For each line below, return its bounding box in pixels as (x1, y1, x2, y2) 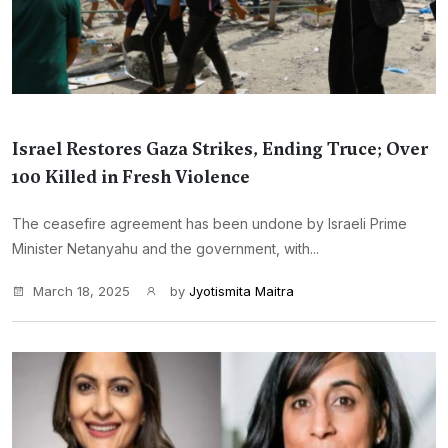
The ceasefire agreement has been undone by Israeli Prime (12, 215, 407, 232)
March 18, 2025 (33, 283, 130, 299)
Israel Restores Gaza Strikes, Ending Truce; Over (12, 137, 428, 161)
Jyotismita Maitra (189, 283, 294, 299)
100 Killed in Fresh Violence (12, 165, 250, 189)
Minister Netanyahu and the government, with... (12, 240, 319, 257)
